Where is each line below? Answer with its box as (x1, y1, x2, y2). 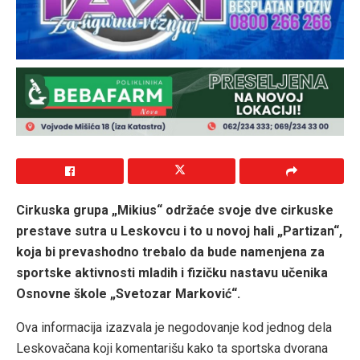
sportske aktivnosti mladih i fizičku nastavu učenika (16, 264, 328, 280)
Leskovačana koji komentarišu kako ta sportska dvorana (16, 340, 328, 356)
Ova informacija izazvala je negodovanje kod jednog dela (16, 319, 332, 335)
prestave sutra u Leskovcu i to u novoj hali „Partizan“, (16, 223, 342, 239)
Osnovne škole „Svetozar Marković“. (16, 285, 240, 301)
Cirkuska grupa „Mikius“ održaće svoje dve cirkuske (16, 202, 333, 218)
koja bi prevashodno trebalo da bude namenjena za (16, 243, 325, 260)
